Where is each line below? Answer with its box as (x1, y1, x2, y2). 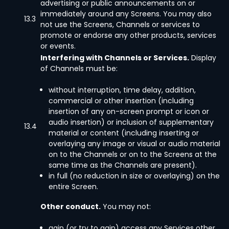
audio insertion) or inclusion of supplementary (49, 117, 214, 127)
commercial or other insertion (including (49, 96, 194, 106)
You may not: (101, 201, 151, 212)
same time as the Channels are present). (49, 160, 197, 170)
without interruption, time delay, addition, (49, 85, 196, 95)
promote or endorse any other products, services (40, 30, 216, 40)
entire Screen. (49, 181, 98, 192)
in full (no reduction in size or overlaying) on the (49, 171, 220, 181)
